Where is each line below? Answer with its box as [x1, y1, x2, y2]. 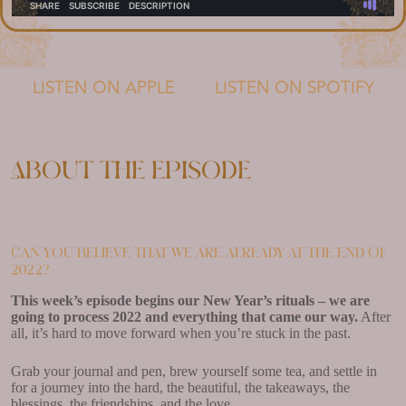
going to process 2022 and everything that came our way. [11, 308, 358, 324]
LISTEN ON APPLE [32, 75, 175, 101]
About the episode [11, 160, 251, 181]
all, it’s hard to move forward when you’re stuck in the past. [11, 324, 351, 341]
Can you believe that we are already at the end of [11, 247, 387, 259]
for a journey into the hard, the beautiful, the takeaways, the [11, 379, 350, 395]
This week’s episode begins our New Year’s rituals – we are [11, 292, 370, 308]
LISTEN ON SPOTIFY [214, 75, 374, 101]
